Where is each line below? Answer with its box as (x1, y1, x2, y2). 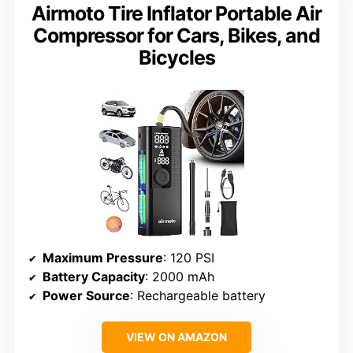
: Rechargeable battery (130, 288, 266, 304)
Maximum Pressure (43, 250, 163, 266)
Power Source (43, 288, 130, 304)
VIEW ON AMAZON (126, 330, 227, 344)
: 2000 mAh (145, 269, 214, 285)
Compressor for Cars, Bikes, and (33, 23, 320, 47)
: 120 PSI (163, 250, 214, 266)
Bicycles (138, 45, 215, 69)
